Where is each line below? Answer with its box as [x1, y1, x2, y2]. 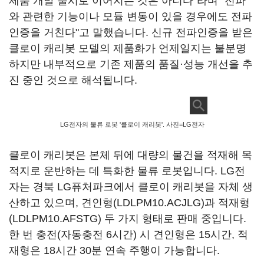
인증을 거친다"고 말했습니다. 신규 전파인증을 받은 [9, 27, 253, 38]
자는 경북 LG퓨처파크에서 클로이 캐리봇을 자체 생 [9, 181, 253, 193]
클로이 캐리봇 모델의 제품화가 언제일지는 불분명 [9, 42, 246, 54]
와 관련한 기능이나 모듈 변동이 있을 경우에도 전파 [9, 11, 252, 22]
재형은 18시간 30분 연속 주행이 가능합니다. [9, 245, 220, 256]
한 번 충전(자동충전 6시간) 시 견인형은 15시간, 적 [9, 229, 248, 240]
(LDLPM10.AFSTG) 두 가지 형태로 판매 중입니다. [9, 213, 246, 225]
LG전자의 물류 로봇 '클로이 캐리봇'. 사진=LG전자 [60, 121, 204, 128]
